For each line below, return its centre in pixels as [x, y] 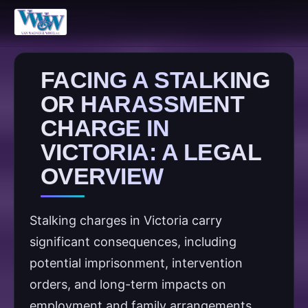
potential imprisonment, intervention [136, 263]
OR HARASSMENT [143, 104]
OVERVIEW [102, 176]
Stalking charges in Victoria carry [126, 220]
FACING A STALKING [155, 80]
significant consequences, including [133, 242]
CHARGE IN [105, 128]
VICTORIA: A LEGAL [151, 152]
